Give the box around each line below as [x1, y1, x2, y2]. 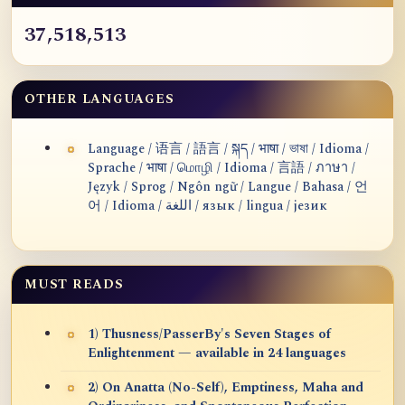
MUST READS [24, 274, 124, 294]
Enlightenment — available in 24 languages [88, 343, 346, 363]
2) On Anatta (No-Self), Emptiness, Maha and [88, 377, 363, 398]
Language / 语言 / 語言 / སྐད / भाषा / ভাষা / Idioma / [88, 138, 369, 159]
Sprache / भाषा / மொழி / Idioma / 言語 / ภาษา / [88, 157, 355, 178]
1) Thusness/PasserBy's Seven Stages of [88, 324, 331, 344]
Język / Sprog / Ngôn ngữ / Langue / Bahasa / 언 [88, 176, 368, 197]
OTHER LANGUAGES [24, 89, 174, 108]
